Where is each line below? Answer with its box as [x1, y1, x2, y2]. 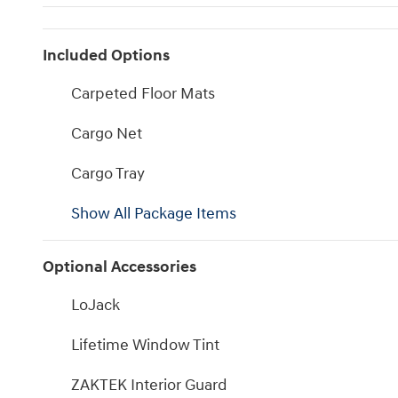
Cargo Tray [71, 163, 145, 185]
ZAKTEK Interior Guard [71, 375, 227, 396]
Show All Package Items [71, 203, 236, 225]
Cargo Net [71, 123, 142, 145]
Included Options [43, 45, 170, 67]
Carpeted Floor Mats [71, 84, 215, 105]
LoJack [71, 295, 120, 316]
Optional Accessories [43, 257, 196, 278]
